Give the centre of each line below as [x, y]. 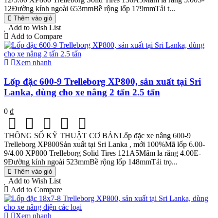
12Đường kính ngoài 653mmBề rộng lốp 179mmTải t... [90, 9]
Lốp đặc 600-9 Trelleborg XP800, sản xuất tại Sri [102, 82]
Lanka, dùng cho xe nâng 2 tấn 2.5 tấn [82, 92]
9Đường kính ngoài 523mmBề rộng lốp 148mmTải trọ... [91, 162]
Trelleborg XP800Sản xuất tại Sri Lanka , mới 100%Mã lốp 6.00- [104, 144]
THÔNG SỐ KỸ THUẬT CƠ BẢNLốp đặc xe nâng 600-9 [97, 135]
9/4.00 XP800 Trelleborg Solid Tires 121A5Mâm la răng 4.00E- [102, 153]
